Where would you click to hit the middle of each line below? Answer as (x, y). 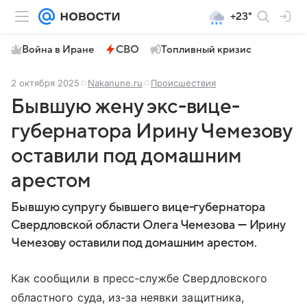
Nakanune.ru (115, 83)
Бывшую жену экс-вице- (125, 107)
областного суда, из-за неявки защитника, (127, 297)
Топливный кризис (206, 49)
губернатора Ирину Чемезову (152, 131)
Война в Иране (58, 49)
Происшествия (183, 83)
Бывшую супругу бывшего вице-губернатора (138, 207)
